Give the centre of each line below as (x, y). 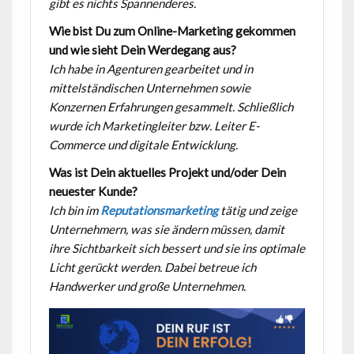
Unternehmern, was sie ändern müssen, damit (166, 230)
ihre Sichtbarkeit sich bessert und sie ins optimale (177, 249)
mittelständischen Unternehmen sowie (149, 88)
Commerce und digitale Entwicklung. (143, 145)
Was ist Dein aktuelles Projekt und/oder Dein (167, 173)
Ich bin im (74, 211)
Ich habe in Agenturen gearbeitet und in (151, 69)
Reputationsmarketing (159, 211)
